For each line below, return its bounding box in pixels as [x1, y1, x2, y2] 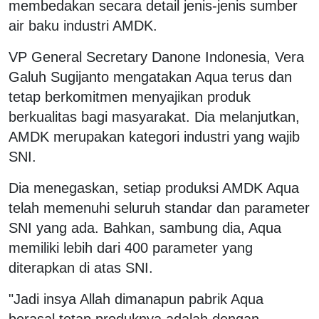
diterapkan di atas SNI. [9, 259, 153, 276]
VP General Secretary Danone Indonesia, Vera [9, 48, 304, 65]
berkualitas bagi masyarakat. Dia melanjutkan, [9, 108, 300, 125]
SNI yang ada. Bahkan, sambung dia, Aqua [9, 219, 281, 236]
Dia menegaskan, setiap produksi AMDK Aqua [9, 179, 299, 196]
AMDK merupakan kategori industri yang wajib [9, 128, 300, 145]
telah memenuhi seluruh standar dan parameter [9, 199, 310, 216]
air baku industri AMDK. [9, 17, 157, 33]
